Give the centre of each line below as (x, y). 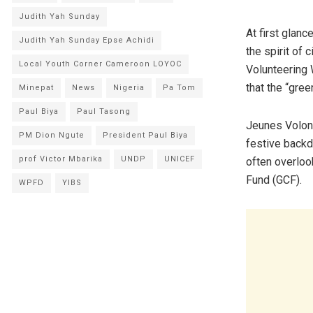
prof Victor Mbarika (61, 159)
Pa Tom (179, 88)
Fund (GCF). (274, 180)
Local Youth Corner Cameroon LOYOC (100, 64)
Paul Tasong (104, 111)
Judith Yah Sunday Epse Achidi (87, 40)
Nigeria (129, 88)
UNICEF (180, 159)
